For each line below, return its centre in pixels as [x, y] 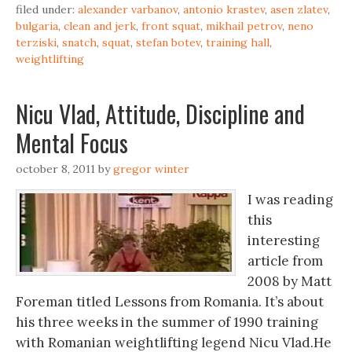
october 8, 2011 [55, 169]
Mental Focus [72, 143]
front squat [171, 26]
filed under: [47, 9]
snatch [79, 42]
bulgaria [37, 26]
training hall [238, 42]
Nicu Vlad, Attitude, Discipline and [160, 114]
